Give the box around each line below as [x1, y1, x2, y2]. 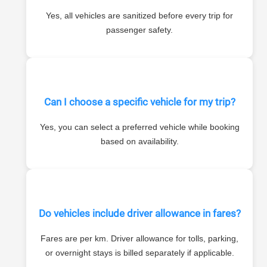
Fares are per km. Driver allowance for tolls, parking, [41, 234, 238, 244]
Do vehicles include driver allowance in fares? [38, 207, 241, 219]
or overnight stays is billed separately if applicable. [45, 248, 234, 258]
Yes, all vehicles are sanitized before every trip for [46, 11, 233, 21]
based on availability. [100, 136, 179, 147]
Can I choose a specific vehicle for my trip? [44, 95, 235, 108]
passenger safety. [106, 25, 173, 35]
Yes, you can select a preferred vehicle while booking [39, 122, 240, 132]
